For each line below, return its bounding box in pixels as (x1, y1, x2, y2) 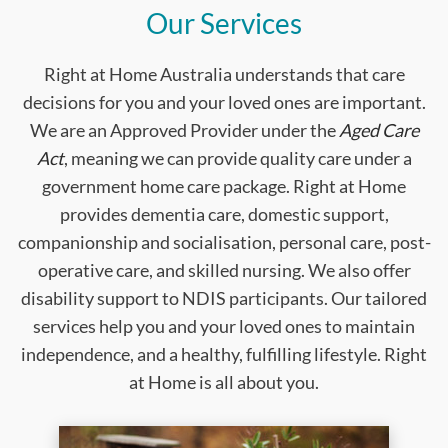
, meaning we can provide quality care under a (63, 147, 412, 170)
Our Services (146, 6, 302, 41)
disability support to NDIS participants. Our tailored (21, 287, 427, 310)
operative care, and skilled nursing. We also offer (37, 259, 411, 282)
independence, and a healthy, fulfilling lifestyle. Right (21, 343, 427, 366)
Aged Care (338, 119, 419, 142)
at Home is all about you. (129, 371, 319, 394)
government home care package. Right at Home (42, 175, 406, 198)
